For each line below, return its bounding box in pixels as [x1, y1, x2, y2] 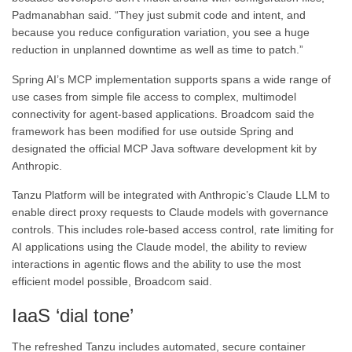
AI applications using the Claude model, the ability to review [12, 240, 306, 253]
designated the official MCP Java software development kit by [12, 141, 317, 155]
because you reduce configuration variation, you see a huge [12, 26, 310, 39]
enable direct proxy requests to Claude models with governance [12, 205, 328, 218]
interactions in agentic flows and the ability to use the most [12, 257, 301, 270]
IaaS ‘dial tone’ [12, 304, 134, 326]
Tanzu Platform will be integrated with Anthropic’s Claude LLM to [12, 188, 330, 201]
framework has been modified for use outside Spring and [12, 124, 294, 137]
